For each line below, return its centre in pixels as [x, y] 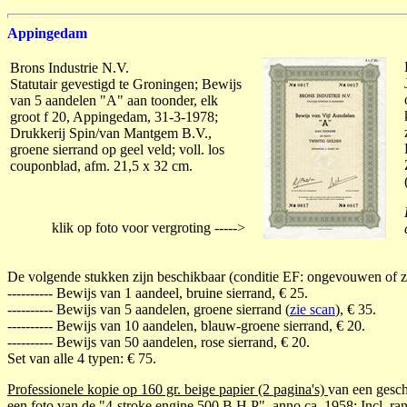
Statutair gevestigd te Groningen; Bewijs [126, 84]
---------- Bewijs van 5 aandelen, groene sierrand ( [149, 309]
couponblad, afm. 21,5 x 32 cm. [101, 166]
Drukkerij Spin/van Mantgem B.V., [111, 133]
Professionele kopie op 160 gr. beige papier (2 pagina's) [168, 389]
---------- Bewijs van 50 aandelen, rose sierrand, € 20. [159, 342]
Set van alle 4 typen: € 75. [82, 358]
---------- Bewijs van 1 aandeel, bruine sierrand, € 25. [158, 293]
